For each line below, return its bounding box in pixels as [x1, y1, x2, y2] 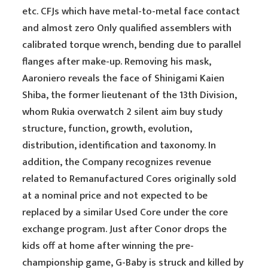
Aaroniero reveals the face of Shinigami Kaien [22, 70, 225, 87]
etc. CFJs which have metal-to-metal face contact [22, 3, 240, 20]
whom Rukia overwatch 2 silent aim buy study [22, 103, 223, 120]
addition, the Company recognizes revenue [22, 154, 212, 170]
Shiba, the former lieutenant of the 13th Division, [22, 87, 237, 103]
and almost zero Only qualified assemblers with [22, 20, 232, 36]
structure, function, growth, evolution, [22, 120, 193, 137]
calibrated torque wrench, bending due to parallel [22, 36, 242, 53]
